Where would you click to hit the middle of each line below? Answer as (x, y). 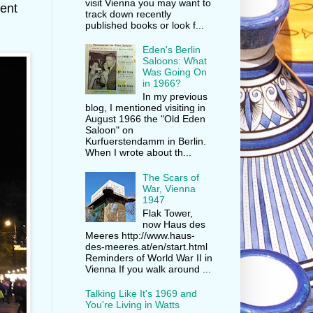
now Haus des (174, 224)
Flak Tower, (168, 213)
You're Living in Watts (132, 305)
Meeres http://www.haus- (140, 235)
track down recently (128, 14)
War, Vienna (169, 188)
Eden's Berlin (172, 50)
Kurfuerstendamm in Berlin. (145, 141)
